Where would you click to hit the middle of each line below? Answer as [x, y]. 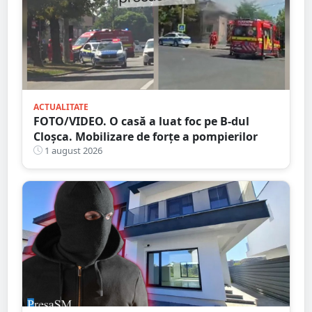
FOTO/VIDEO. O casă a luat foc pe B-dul [141, 121]
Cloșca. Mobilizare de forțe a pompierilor [146, 136]
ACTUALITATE [61, 107]
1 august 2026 [72, 150]
